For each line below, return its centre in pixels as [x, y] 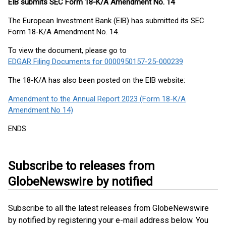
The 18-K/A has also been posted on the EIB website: [97, 80]
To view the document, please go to [67, 50]
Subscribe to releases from [81, 166]
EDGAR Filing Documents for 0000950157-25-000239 [96, 62]
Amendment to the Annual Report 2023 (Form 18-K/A [97, 99]
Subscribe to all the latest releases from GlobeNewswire [108, 208]
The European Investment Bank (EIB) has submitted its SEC [106, 21]
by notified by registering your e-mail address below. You [108, 220]
